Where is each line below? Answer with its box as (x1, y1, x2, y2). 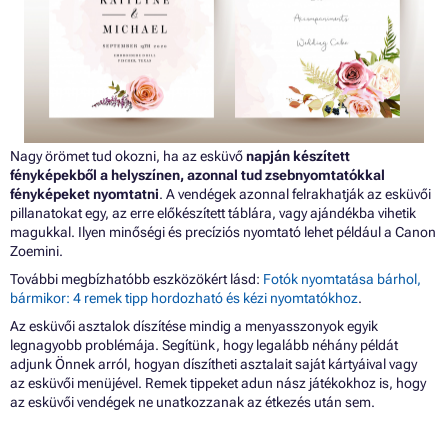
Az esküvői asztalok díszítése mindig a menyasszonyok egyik (10, 317, 378, 334)
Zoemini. (10, 242, 63, 259)
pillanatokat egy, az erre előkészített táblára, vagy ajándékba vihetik (10, 204, 416, 221)
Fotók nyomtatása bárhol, (263, 270, 421, 287)
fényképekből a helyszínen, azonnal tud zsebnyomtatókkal (10, 166, 385, 183)
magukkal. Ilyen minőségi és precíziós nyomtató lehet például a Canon (10, 223, 436, 240)
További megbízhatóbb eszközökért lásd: (10, 270, 263, 287)
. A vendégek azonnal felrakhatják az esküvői (159, 185, 431, 202)
